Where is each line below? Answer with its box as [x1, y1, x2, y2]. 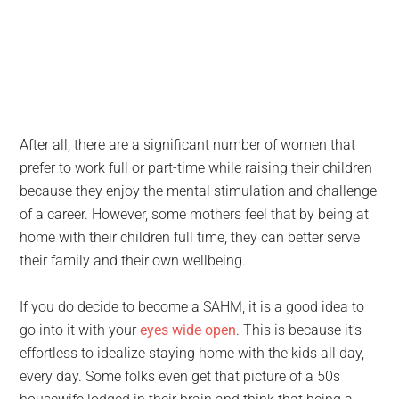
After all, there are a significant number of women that [20, 136, 356, 153]
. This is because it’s [236, 322, 362, 338]
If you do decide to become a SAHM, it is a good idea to [20, 298, 365, 315]
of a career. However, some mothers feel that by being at [20, 206, 370, 223]
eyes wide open [140, 322, 237, 338]
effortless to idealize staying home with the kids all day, [20, 345, 365, 362]
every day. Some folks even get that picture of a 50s [20, 368, 341, 385]
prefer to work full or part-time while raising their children [20, 159, 373, 176]
